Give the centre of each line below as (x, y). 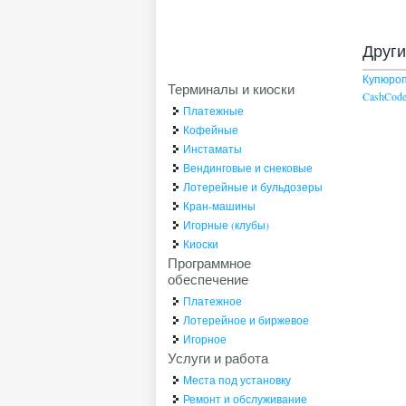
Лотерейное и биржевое (246, 320)
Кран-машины (220, 206)
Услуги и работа (218, 358)
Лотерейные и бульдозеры (253, 187)
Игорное (205, 339)
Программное (210, 263)
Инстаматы (213, 149)
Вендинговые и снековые (248, 168)
